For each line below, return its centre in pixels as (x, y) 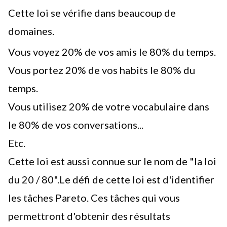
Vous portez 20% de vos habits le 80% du (102, 70)
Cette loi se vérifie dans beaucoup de (92, 13)
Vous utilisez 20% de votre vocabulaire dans (109, 106)
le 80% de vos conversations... (76, 125)
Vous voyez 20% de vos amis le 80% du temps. (112, 52)
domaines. (31, 31)
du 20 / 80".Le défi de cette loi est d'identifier (111, 179)
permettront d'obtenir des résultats (89, 216)
